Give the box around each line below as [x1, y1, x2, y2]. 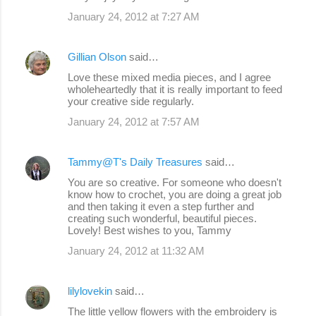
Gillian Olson [68, 50, 126, 63]
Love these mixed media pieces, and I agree [68, 71, 271, 83]
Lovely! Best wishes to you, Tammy [68, 224, 231, 236]
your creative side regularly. [68, 95, 194, 107]
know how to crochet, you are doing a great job [68, 188, 281, 200]
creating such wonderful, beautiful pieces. [68, 212, 257, 224]
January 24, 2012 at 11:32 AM [68, 244, 205, 257]
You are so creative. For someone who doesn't [68, 176, 281, 188]
